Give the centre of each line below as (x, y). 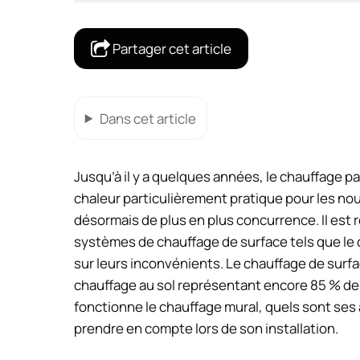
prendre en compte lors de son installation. (206, 329)
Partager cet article (171, 48)
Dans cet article (147, 118)
